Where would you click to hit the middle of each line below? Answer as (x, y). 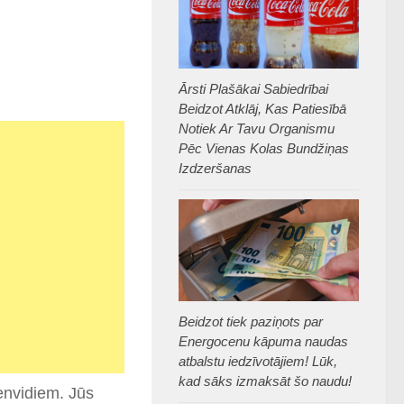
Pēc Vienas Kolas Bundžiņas (264, 148)
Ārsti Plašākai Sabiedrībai (253, 89)
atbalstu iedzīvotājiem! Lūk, (258, 361)
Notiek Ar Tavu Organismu (257, 129)
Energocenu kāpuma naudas (263, 341)
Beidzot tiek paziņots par (251, 321)
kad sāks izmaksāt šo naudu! (265, 381)
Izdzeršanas (215, 168)
